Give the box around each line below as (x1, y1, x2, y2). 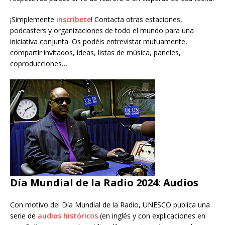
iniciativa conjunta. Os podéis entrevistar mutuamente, (10, 37, 187, 47)
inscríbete (56, 15, 91, 25)
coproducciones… (10, 59, 67, 69)
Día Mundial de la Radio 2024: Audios (10, 176, 198, 190)
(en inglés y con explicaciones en (98, 211, 205, 221)
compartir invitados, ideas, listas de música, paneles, (10, 48, 181, 58)
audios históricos (38, 211, 98, 221)
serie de (10, 211, 38, 221)
